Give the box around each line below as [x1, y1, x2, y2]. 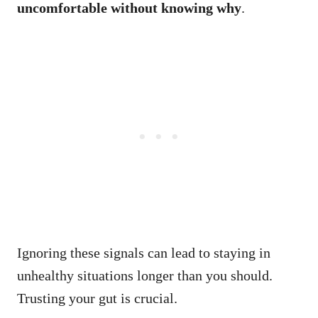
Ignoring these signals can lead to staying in [17, 244, 270, 261]
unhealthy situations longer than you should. [17, 267, 273, 283]
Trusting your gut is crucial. [17, 290, 177, 306]
